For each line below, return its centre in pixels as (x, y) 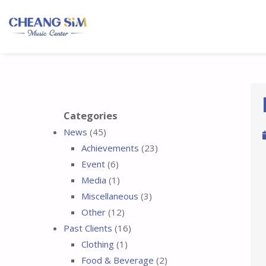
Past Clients (88, 228)
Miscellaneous (110, 196)
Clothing (98, 244)
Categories (91, 115)
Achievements (110, 148)
